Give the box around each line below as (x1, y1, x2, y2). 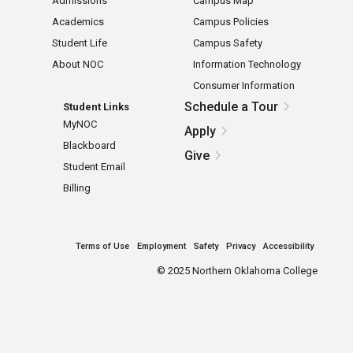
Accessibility (263, 241, 314, 252)
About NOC (51, 58, 103, 71)
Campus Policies (193, 16, 269, 28)
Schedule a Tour (184, 99, 279, 115)
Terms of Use (76, 241, 130, 252)
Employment (137, 241, 187, 252)
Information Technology (193, 58, 302, 71)
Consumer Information (193, 80, 295, 92)
